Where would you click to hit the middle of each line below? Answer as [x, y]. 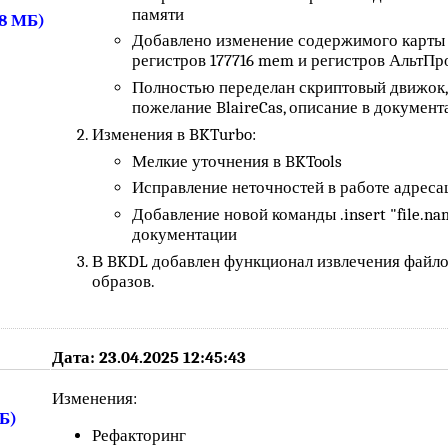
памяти [158, 14]
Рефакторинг [139, 435]
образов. [124, 281]
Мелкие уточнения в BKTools [237, 161]
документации [185, 234]
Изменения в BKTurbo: [174, 134]
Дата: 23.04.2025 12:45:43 [149, 357]
